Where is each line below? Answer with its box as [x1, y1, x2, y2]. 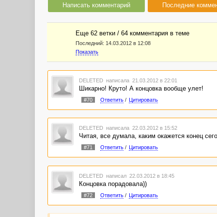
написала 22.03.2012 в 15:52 [104, 125, 177, 131]
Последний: [76, 40, 104, 46]
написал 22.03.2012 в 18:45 [104, 172, 174, 179]
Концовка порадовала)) [78, 180, 147, 187]
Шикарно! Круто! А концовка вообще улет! [78, 84, 203, 92]
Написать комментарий [62, 1, 130, 9]
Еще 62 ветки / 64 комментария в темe [76, 30, 189, 37]
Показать [76, 48, 98, 55]
